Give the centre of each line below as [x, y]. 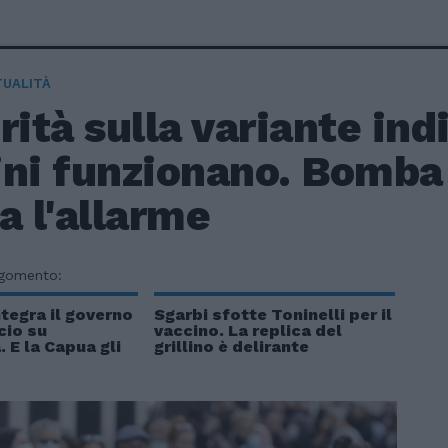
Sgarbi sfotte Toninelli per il [272, 314]
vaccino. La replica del [247, 330]
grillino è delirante [231, 346]
